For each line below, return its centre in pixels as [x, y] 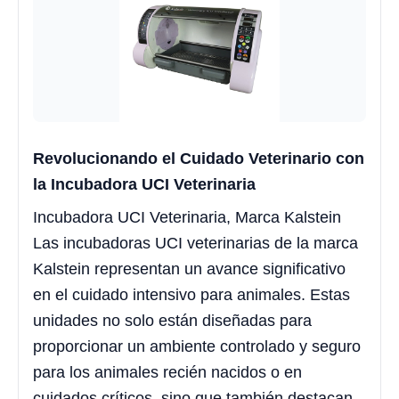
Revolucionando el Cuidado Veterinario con [199, 159]
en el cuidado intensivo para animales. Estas [191, 295]
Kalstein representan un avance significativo [189, 269]
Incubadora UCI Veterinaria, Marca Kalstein [187, 218]
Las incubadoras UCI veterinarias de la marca [195, 244]
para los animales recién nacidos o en [167, 373]
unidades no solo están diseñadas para [172, 321]
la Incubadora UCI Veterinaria [144, 185]
